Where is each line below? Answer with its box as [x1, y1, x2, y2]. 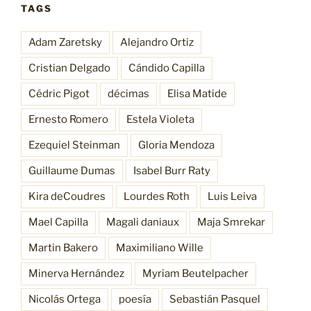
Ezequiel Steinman [28, 138, 120, 151]
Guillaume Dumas [28, 164, 115, 177]
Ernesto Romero [28, 112, 108, 126]
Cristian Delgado [28, 61, 110, 74]
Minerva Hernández [28, 267, 124, 280]
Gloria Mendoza [138, 138, 215, 151]
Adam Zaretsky [28, 35, 102, 49]
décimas [108, 87, 149, 100]
